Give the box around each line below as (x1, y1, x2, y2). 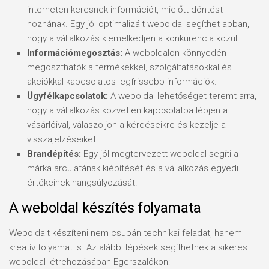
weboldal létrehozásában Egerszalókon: (9, 256, 170, 267)
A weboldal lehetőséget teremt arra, (108, 91, 256, 101)
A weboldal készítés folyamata (9, 199, 201, 216)
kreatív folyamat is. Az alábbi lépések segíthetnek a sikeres (9, 242, 247, 253)
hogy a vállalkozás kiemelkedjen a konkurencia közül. (27, 33, 240, 44)
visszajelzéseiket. (27, 134, 98, 145)
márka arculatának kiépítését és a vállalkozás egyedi (27, 163, 238, 174)
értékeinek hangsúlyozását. (27, 177, 138, 188)
